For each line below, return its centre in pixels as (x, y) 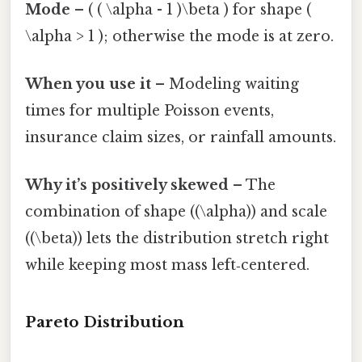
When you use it (88, 84)
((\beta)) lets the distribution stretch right (177, 239)
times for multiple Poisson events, (149, 111)
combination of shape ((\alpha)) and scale (176, 212)
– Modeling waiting (225, 84)
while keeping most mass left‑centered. (167, 265)
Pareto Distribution (105, 322)
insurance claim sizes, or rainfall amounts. (181, 138)
